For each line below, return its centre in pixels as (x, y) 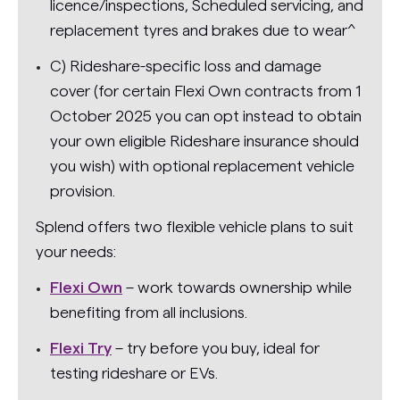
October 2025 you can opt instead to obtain (206, 117)
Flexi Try (81, 349)
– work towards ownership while (237, 288)
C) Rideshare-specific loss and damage (186, 67)
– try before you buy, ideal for (216, 349)
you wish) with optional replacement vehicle (202, 167)
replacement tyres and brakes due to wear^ (203, 31)
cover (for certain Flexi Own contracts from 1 (205, 92)
